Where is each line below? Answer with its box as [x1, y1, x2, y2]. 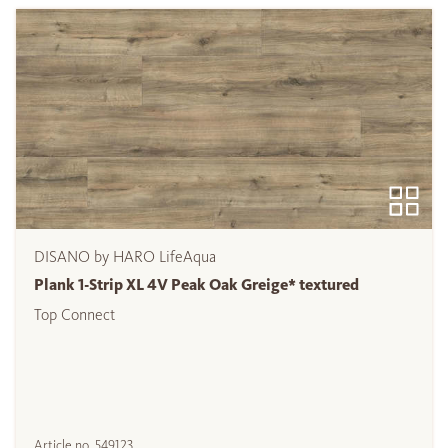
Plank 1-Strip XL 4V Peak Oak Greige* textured [34, 275, 359, 295]
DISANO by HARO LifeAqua [34, 247, 216, 267]
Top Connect [34, 305, 115, 325]
